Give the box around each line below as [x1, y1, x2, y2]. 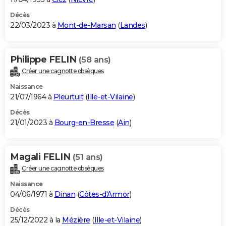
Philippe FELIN [10, 53, 79, 65]
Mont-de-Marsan [57, 20, 116, 30]
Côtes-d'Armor [79, 189, 130, 199]
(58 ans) [78, 54, 111, 65]
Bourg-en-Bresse [54, 118, 114, 127]
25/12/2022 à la [10, 215, 62, 224]
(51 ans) [72, 152, 103, 162]
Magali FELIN [10, 151, 73, 162]
